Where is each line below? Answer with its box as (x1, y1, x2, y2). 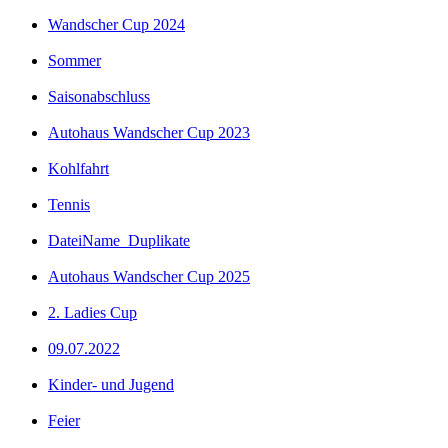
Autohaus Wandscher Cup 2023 (48, 123, 250, 141)
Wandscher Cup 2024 (48, 15, 185, 33)
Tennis (48, 195, 90, 213)
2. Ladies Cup (48, 303, 137, 321)
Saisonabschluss (48, 87, 150, 105)
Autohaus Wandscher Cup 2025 (48, 267, 250, 285)
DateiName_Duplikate (48, 231, 190, 249)
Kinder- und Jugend (48, 375, 174, 393)
